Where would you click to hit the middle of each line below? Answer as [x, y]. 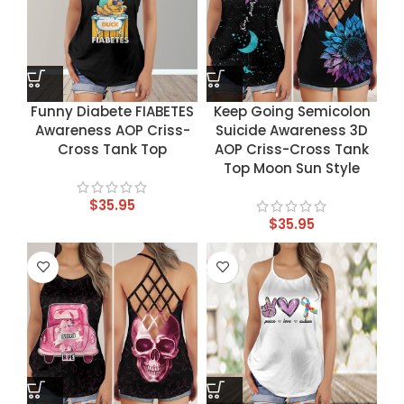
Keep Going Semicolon [292, 111]
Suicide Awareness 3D [292, 130]
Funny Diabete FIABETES [112, 111]
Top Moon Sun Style [292, 168]
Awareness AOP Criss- [112, 130]
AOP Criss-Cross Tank [292, 149]
